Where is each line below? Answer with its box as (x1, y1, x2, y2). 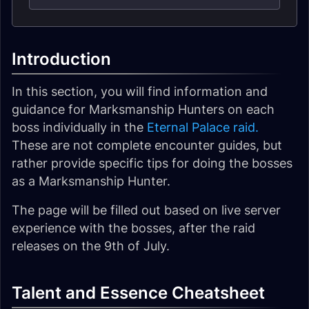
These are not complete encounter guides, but (12, 138, 282, 152)
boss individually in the (12, 120, 147, 134)
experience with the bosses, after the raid (12, 221, 255, 235)
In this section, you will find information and (12, 84, 268, 99)
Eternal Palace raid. (147, 120, 259, 134)
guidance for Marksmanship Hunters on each (12, 102, 275, 117)
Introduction (12, 49, 111, 69)
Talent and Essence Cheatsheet (12, 283, 265, 303)
